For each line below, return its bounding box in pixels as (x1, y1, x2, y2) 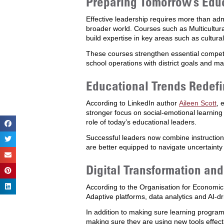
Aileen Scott (179, 99, 216, 107)
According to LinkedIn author (86, 99, 179, 107)
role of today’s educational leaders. (86, 118, 196, 126)
